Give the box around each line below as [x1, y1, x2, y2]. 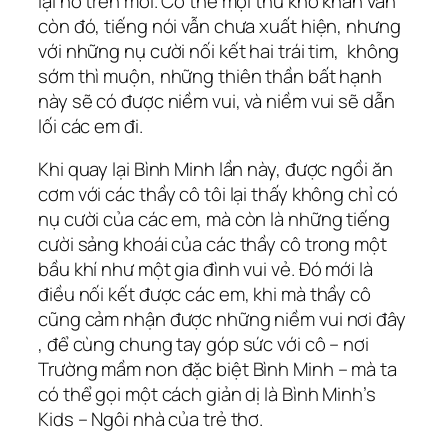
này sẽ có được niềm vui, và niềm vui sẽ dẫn [38, 87, 395, 114]
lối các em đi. [38, 112, 143, 139]
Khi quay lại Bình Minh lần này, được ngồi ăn [38, 156, 393, 183]
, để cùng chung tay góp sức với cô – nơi [38, 331, 369, 358]
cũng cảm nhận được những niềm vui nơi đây [38, 306, 406, 333]
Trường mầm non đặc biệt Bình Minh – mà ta [38, 356, 397, 383]
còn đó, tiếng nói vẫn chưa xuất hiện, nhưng [38, 12, 401, 39]
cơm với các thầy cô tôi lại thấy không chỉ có [38, 181, 398, 208]
